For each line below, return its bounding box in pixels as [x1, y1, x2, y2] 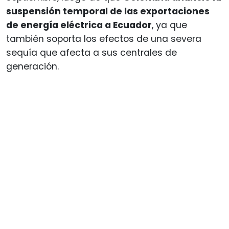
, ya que [152, 18, 187, 31]
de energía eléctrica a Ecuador [6, 18, 152, 31]
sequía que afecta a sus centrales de [6, 46, 177, 59]
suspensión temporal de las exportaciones [6, 5, 210, 17]
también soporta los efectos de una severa [6, 32, 201, 45]
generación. [6, 60, 59, 73]
